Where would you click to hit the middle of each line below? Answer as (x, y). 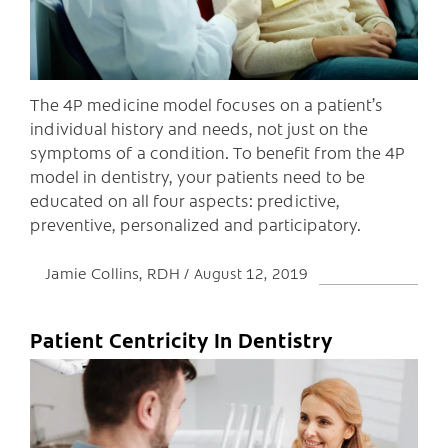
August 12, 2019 (251, 273)
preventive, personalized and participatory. (195, 224)
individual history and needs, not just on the (199, 128)
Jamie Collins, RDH (114, 273)
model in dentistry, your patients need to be (197, 176)
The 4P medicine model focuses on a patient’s (206, 104)
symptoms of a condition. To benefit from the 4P (217, 152)
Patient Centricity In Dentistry (181, 340)
